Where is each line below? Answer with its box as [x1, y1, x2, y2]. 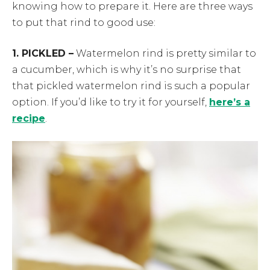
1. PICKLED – [12, 47, 74, 59]
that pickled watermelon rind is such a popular [12, 80, 250, 92]
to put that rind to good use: [12, 16, 155, 28]
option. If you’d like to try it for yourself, [12, 96, 209, 108]
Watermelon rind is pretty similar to [74, 47, 256, 59]
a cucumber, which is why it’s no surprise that [12, 63, 241, 75]
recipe [12, 112, 45, 124]
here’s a [209, 96, 250, 108]
